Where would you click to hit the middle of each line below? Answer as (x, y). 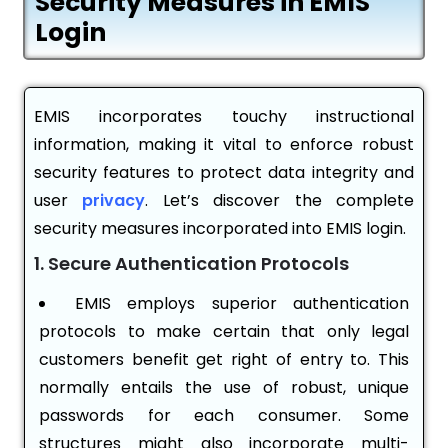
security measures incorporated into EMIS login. (220, 229)
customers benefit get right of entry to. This (224, 360)
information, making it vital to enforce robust (224, 145)
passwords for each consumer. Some (224, 416)
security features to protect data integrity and (224, 173)
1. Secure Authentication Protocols (191, 264)
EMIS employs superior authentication (241, 304)
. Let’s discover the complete (280, 201)
